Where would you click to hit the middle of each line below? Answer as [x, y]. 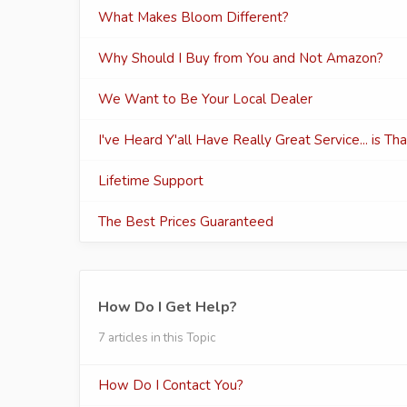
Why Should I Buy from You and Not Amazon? [241, 58]
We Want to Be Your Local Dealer [205, 99]
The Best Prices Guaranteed [186, 222]
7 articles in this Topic [157, 338]
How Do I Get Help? [168, 307]
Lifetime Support [151, 181]
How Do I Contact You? [171, 385]
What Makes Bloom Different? [194, 17]
